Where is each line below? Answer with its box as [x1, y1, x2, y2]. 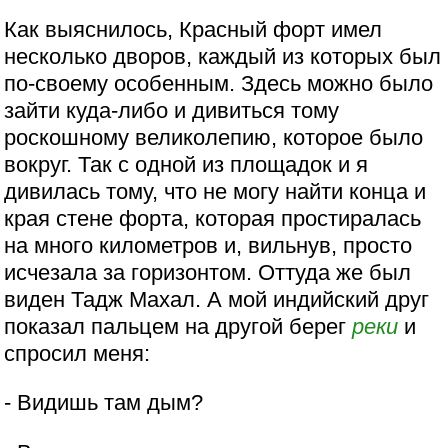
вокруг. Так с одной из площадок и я [4, 151, 369, 177]
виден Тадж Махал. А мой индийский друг [4, 286, 430, 312]
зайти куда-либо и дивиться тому [4, 97, 340, 123]
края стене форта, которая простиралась [4, 205, 422, 231]
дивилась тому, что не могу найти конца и [4, 178, 427, 204]
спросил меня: [4, 340, 151, 366]
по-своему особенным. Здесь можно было [4, 70, 434, 96]
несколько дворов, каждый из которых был [4, 43, 442, 69]
